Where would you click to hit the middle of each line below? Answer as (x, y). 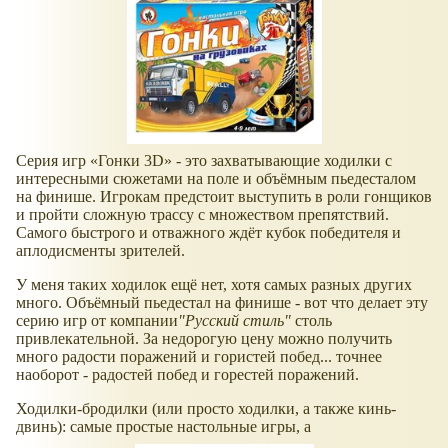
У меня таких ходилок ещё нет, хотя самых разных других (214, 284)
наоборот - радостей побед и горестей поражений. (187, 374)
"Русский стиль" (234, 320)
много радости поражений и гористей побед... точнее (199, 356)
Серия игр (53, 160)
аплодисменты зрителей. (100, 250)
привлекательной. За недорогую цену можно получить (204, 338)
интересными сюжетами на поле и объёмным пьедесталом (216, 178)
